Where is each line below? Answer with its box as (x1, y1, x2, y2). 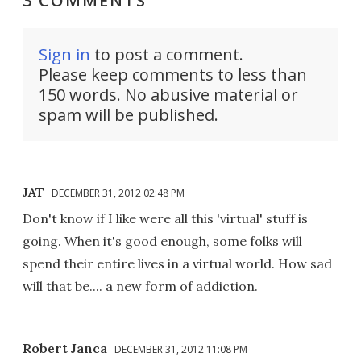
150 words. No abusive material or (39, 84, 298, 106)
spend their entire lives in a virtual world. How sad (23, 255, 332, 272)
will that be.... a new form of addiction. (23, 278, 258, 295)
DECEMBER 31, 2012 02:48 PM (52, 186, 185, 201)
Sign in (39, 44, 90, 66)
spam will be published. (39, 104, 218, 127)
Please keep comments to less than (39, 64, 307, 86)
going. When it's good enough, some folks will (23, 233, 302, 250)
